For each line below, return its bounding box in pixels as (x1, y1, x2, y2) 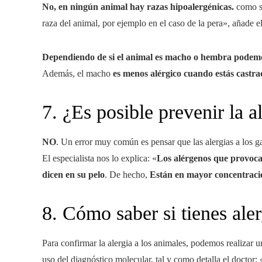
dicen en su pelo (42, 170, 105, 180)
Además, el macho (42, 68, 113, 78)
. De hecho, (105, 170, 150, 180)
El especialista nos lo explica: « (42, 153, 157, 163)
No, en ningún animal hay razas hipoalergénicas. (42, 2, 234, 12)
